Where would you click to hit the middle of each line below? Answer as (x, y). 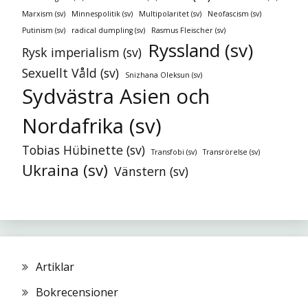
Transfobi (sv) (174, 152)
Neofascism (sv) (234, 13)
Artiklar (55, 266)
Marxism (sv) (44, 13)
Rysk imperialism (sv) (82, 52)
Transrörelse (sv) (231, 152)
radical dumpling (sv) (108, 30)
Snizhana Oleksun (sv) (164, 75)
